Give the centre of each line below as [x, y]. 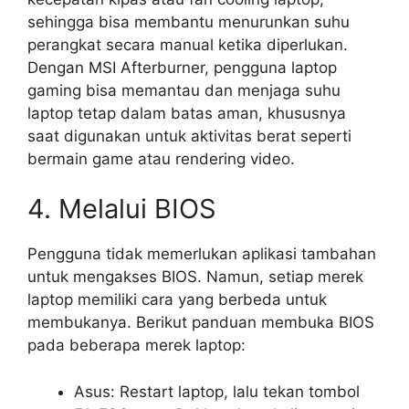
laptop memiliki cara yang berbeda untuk [177, 300]
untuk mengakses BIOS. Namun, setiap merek [195, 277]
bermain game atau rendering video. [161, 158]
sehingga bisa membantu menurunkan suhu [189, 21]
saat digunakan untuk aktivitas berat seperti [189, 136]
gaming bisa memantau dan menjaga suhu [184, 90]
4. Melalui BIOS [122, 209]
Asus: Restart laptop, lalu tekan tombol [217, 391]
